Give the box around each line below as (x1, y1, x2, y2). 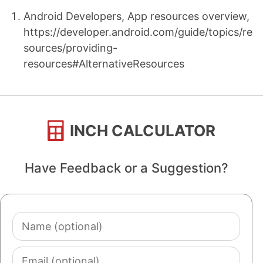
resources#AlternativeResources (23, 57, 184, 70)
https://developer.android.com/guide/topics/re (23, 25, 252, 38)
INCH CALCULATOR (70, 121, 216, 140)
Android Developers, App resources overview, (23, 9, 249, 22)
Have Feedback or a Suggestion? (24, 160, 228, 176)
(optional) (12, 228, 60, 241)
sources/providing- (23, 41, 117, 54)
